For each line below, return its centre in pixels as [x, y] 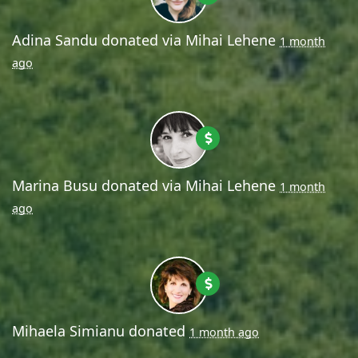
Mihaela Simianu [68, 330]
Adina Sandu [55, 40]
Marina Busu [55, 185]
